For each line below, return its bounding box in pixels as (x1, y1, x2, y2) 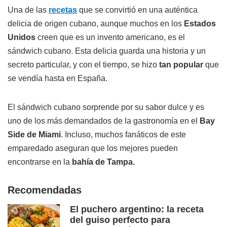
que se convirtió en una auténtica (77, 6, 198, 15)
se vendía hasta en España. (8, 74, 107, 83)
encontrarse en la (8, 158, 72, 167)
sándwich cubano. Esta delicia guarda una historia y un (8, 47, 206, 56)
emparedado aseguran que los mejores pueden (8, 144, 178, 153)
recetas (49, 6, 77, 15)
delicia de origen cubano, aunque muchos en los (8, 19, 184, 28)
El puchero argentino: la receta (70, 204, 204, 215)
